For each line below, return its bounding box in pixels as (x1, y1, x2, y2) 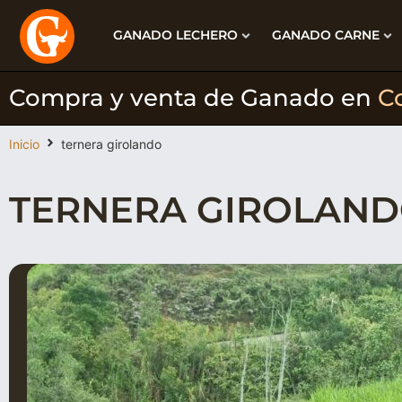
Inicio (9, 136, 39, 152)
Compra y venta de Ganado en (9, 83, 378, 112)
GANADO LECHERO (112, 27, 238, 43)
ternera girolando (61, 136, 162, 152)
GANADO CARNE (271, 27, 380, 43)
